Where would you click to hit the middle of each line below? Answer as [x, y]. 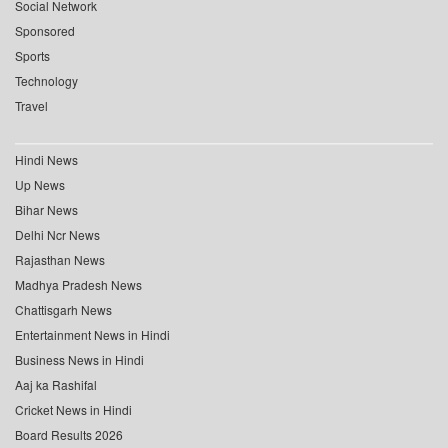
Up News [40, 185]
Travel [31, 106]
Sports [32, 56]
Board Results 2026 [69, 435]
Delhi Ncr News [57, 235]
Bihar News [46, 210]
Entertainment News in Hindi [92, 335]
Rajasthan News [60, 260]
